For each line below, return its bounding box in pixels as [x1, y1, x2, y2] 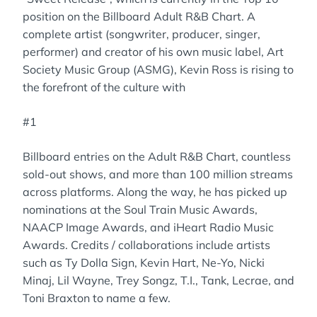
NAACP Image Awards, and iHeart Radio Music [23, 220, 274, 234]
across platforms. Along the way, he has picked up [23, 185, 287, 199]
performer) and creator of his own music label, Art [23, 45, 284, 59]
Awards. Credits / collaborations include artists [23, 238, 270, 252]
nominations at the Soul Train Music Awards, [23, 202, 258, 217]
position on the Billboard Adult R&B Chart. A [23, 9, 255, 23]
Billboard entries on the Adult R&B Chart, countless [23, 149, 291, 163]
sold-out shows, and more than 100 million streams [23, 167, 293, 181]
